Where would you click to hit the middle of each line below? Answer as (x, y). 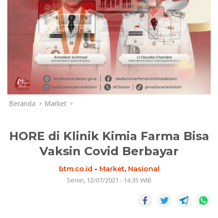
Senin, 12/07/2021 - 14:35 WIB (109, 180)
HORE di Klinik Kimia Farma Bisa (109, 136)
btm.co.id (75, 169)
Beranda (22, 103)
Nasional (144, 169)
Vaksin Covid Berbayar (109, 151)
